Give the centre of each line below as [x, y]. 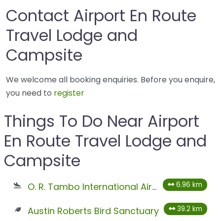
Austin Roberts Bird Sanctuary [93, 211]
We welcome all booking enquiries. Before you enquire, [110, 80]
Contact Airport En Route [101, 16]
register [69, 93]
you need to [30, 93]
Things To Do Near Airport [102, 121]
